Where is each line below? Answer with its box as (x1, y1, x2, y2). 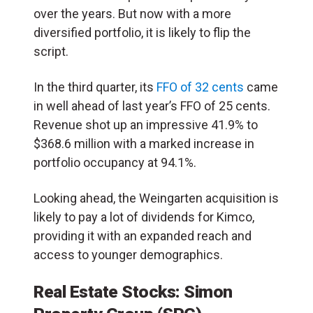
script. (34, 43, 68, 59)
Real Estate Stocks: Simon (34, 281, 233, 302)
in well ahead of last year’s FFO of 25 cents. (34, 98, 270, 113)
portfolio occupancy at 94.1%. (34, 154, 196, 170)
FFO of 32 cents (154, 79, 244, 94)
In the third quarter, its (34, 79, 154, 94)
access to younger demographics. (34, 247, 223, 262)
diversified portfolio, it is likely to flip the (34, 24, 251, 40)
